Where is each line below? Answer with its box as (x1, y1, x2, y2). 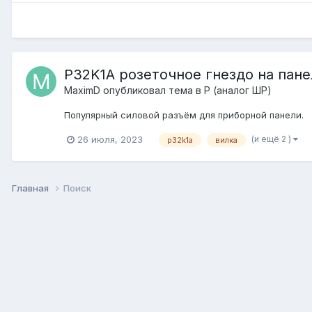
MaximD (64, 84, 100, 96)
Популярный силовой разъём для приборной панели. (64, 109, 304, 120)
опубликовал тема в (100, 84, 204, 96)
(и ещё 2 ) (251, 133, 293, 144)
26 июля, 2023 (77, 133, 143, 145)
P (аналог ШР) (204, 84, 272, 96)
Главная (12, 182, 51, 194)
